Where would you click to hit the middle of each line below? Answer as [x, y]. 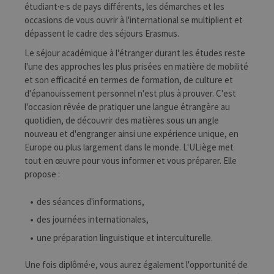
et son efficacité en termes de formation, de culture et [129, 80]
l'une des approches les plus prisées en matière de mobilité [136, 66]
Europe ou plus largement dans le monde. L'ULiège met [129, 147]
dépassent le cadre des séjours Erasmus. [102, 33]
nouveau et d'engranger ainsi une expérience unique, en [131, 134]
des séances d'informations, [91, 201]
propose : [42, 174]
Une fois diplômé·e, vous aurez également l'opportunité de [136, 265]
